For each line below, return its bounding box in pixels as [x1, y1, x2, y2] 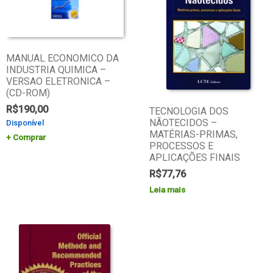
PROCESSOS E [149, 140, 214, 152]
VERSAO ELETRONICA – [5, 76, 110, 88]
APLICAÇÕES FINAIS [149, 152, 241, 164]
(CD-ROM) [5, 87, 50, 99]
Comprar [12, 132, 46, 143]
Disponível [5, 118, 44, 128]
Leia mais [149, 185, 186, 195]
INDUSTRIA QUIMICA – [5, 64, 106, 76]
